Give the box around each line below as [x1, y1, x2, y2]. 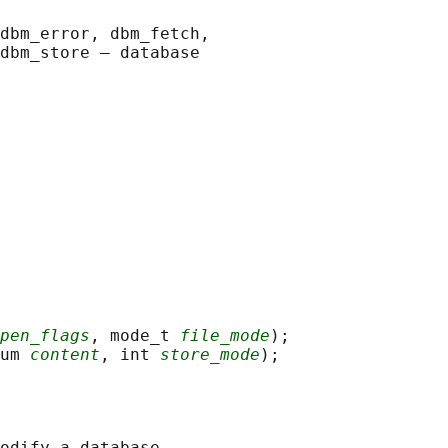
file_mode [180, 326, 270, 346]
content [30, 345, 100, 365]
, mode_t [90, 326, 180, 346]
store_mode [160, 345, 260, 365]
